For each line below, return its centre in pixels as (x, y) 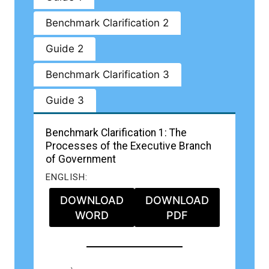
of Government (81, 159)
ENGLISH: (67, 177)
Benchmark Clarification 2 (107, 23)
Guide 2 (65, 49)
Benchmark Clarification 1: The (116, 133)
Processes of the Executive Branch (128, 146)
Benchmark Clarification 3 (107, 75)
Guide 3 (65, 101)
